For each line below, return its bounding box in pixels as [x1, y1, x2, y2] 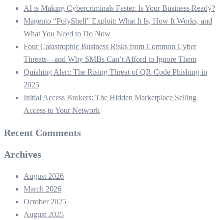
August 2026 [24, 172, 64, 180]
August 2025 [24, 210, 64, 219]
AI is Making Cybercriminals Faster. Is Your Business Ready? [24, 4, 215, 12]
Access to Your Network [24, 106, 100, 114]
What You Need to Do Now [24, 29, 110, 38]
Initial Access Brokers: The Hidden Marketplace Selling [24, 93, 196, 102]
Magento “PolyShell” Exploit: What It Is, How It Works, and [24, 17, 212, 25]
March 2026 [24, 185, 61, 193]
